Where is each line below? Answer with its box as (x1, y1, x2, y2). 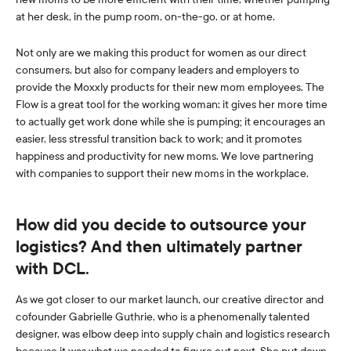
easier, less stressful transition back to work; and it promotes (16, 132, 302, 147)
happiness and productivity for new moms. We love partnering (16, 150, 313, 164)
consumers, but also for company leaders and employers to (16, 63, 299, 78)
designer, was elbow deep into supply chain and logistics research (16, 327, 330, 342)
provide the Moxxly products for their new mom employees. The (16, 81, 324, 95)
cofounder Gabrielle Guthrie (16, 310, 153, 324)
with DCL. (16, 259, 89, 279)
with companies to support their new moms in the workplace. (16, 167, 309, 181)
